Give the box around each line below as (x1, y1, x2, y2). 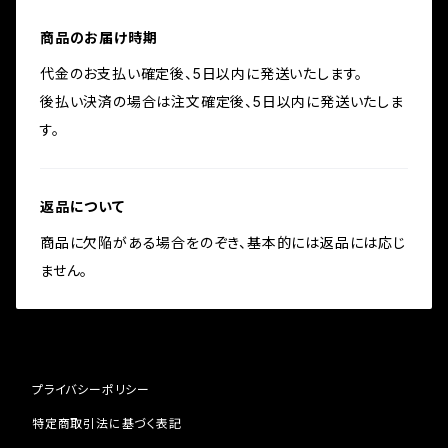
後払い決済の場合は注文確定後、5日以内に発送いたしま (40, 93, 404, 110)
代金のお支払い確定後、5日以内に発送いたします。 (40, 65, 364, 82)
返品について (40, 198, 125, 215)
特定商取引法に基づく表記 (32, 416, 182, 431)
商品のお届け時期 (40, 29, 158, 46)
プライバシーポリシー (32, 382, 150, 397)
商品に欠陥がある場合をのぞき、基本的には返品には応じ (40, 234, 406, 251)
